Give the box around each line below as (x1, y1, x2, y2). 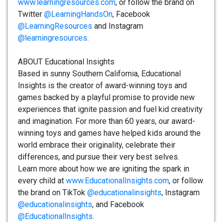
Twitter (18, 9, 44, 19)
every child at (18, 176, 66, 186)
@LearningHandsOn (44, 9, 112, 19)
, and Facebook (92, 200, 144, 210)
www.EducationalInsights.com (66, 176, 169, 186)
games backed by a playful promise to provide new (18, 93, 195, 103)
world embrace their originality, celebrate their (18, 140, 175, 150)
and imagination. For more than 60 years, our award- (18, 116, 195, 126)
